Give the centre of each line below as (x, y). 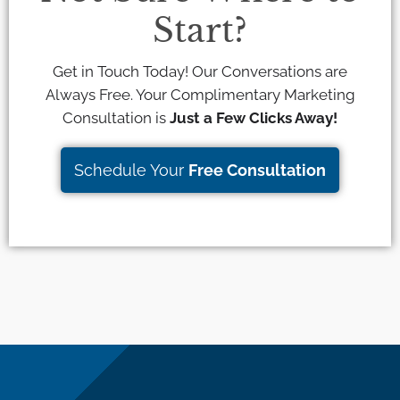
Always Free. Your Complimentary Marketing (200, 94)
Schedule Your (131, 170)
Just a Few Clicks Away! (254, 117)
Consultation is (116, 117)
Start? (200, 30)
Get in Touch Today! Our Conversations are (200, 71)
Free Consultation (257, 170)
